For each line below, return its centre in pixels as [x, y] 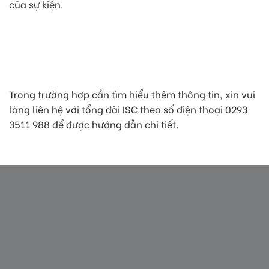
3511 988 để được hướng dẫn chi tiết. [94, 124]
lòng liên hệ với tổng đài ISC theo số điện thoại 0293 [128, 109]
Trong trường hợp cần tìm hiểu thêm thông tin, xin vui [132, 94]
